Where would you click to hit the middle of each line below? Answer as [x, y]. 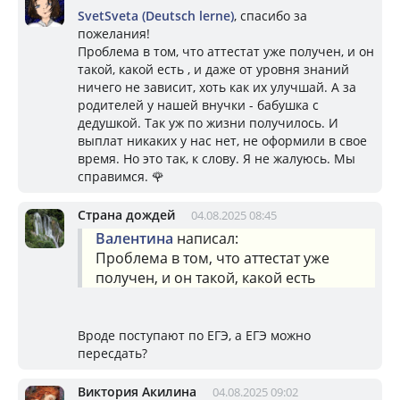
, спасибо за [271, 15]
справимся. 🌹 [121, 176]
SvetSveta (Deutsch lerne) [156, 15]
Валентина [134, 238]
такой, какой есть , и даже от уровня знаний [213, 69]
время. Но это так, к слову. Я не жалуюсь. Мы [217, 158]
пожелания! [114, 33]
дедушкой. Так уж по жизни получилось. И [208, 122]
